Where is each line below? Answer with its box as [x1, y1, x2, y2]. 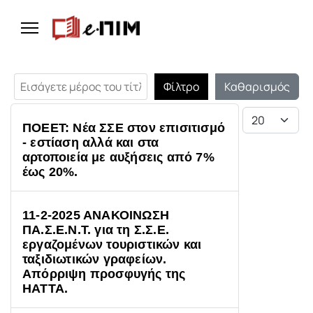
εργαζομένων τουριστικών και [22, 238, 202, 252]
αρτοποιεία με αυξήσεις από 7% [22, 150, 214, 164]
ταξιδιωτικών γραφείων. [22, 252, 167, 266]
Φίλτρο [163, 79, 199, 94]
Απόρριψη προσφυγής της [22, 267, 186, 281]
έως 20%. [22, 165, 78, 179]
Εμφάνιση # [238, 103, 305, 119]
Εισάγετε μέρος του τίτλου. [10, 70, 153, 85]
